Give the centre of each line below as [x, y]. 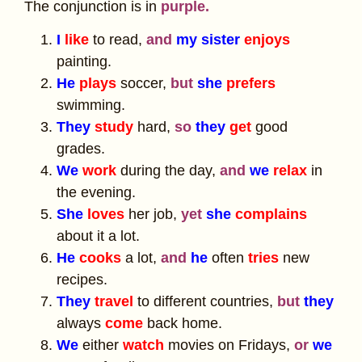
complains [271, 215]
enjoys [267, 40]
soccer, [145, 84]
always [81, 324]
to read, [120, 40]
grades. [81, 149]
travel [114, 302]
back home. [185, 324]
